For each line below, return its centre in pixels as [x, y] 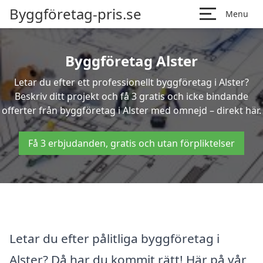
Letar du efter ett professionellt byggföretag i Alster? [131, 82]
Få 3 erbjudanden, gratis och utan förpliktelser [131, 143]
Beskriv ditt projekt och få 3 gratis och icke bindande [131, 96]
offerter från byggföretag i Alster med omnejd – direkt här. [131, 110]
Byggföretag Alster [131, 61]
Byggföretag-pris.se [75, 14]
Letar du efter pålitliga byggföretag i [114, 238]
